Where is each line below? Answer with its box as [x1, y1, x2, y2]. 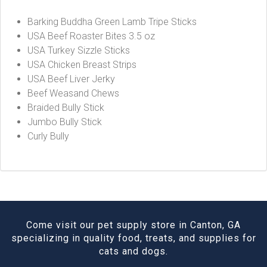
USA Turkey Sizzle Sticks [27, 45, 130, 56]
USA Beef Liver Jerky [27, 73, 115, 85]
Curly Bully [27, 131, 69, 142]
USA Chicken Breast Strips [27, 59, 136, 70]
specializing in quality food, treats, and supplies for [11, 232, 256, 244]
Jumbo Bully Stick [27, 116, 102, 128]
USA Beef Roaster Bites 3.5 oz [27, 30, 155, 42]
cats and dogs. [99, 246, 168, 257]
